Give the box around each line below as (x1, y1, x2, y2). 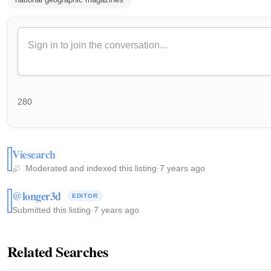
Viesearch (12, 146, 56, 162)
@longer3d (12, 188, 61, 204)
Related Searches (7, 240, 108, 262)
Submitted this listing (12, 204, 91, 215)
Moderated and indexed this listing (23, 163, 157, 173)
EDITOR (71, 192, 98, 199)
